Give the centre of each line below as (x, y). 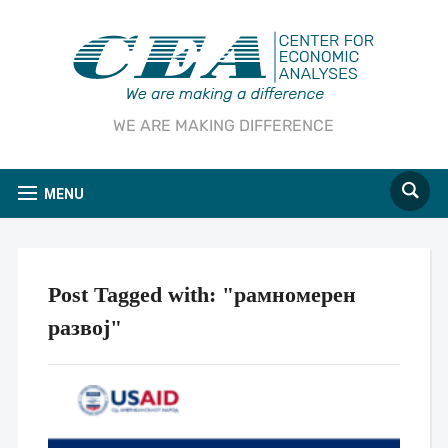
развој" (84, 327)
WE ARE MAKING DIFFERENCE (224, 125)
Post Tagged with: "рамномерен (201, 294)
